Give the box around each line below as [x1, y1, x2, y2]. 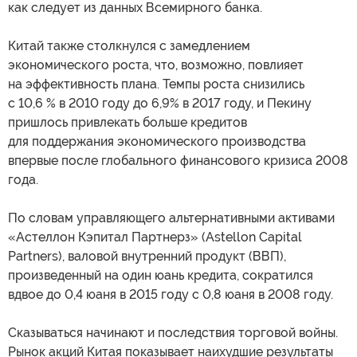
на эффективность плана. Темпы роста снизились [8, 76, 304, 92]
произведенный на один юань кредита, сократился [8, 267, 313, 283]
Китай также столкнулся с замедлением [8, 37, 250, 53]
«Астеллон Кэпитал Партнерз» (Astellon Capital [8, 229, 302, 245]
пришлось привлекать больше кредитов [8, 114, 247, 130]
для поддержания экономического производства [8, 133, 306, 149]
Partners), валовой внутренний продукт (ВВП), [8, 248, 286, 264]
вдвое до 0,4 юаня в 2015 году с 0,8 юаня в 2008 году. [8, 286, 333, 302]
